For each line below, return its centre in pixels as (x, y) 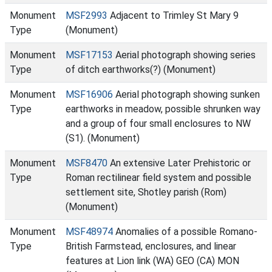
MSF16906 (89, 94)
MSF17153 (89, 55)
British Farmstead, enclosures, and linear (151, 246)
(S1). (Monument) (103, 138)
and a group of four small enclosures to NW (158, 124)
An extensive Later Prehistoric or (179, 163)
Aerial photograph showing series (184, 55)
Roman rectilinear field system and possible (158, 178)
